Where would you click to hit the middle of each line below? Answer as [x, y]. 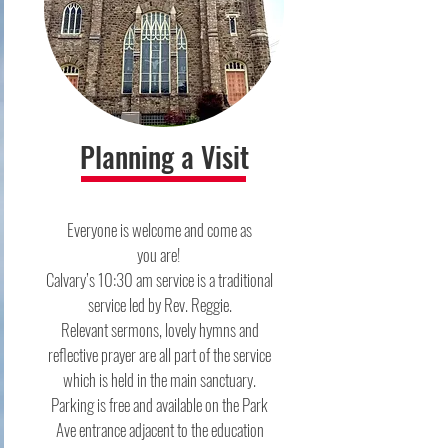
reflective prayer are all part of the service [159, 354]
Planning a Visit [164, 156]
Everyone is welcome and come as [159, 229]
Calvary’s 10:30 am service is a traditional [159, 279]
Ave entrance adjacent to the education [159, 429]
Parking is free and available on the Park [159, 404]
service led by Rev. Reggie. [159, 304]
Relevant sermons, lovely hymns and [159, 329]
